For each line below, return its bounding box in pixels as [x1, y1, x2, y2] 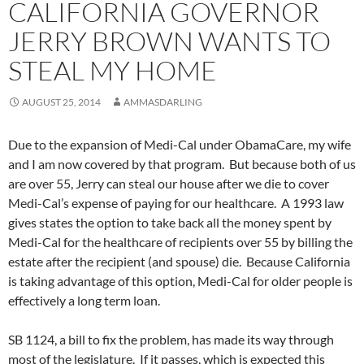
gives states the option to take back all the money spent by [8, 214, 331, 231]
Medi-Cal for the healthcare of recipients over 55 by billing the [8, 234, 353, 250]
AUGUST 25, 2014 [22, 96, 101, 109]
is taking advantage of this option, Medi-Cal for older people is [8, 273, 353, 289]
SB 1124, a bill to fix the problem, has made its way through [8, 331, 334, 348]
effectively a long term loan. [8, 292, 165, 309]
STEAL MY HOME [8, 54, 217, 88]
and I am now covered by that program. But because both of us [8, 156, 356, 172]
